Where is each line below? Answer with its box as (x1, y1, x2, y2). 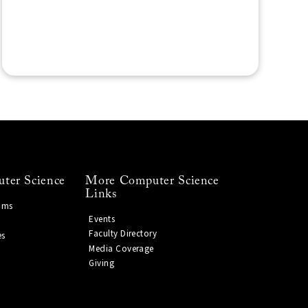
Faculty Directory (89, 228, 157, 240)
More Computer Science (85, 174, 219, 188)
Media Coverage (89, 242, 154, 255)
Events (89, 212, 115, 225)
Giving (89, 257, 115, 269)
